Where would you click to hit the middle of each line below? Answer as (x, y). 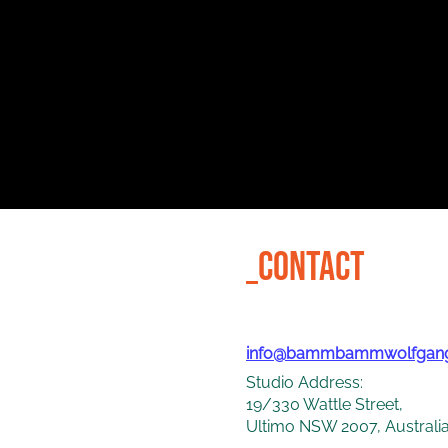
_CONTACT (305, 268)
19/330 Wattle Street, (324, 404)
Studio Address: (304, 382)
